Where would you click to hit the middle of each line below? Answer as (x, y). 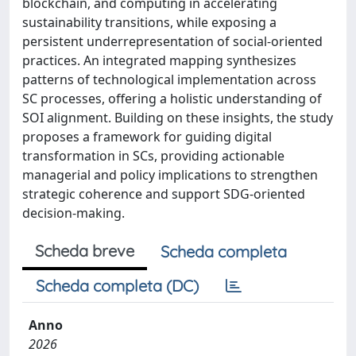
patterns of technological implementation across (169, 79)
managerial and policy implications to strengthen (170, 175)
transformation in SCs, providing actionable (153, 156)
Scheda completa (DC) (117, 286)
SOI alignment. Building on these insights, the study (178, 118)
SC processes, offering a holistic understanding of (172, 99)
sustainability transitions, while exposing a (149, 22)
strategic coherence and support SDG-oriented (164, 194)
